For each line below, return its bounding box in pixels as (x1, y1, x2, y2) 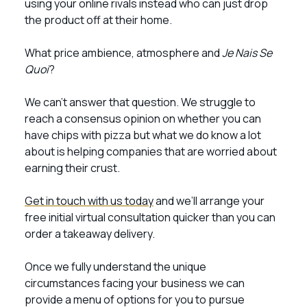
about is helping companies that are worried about (25, 144, 277, 159)
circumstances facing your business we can (25, 275, 245, 291)
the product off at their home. (25, 12, 176, 27)
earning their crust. (25, 160, 122, 175)
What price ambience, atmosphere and (25, 45, 222, 60)
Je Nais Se (222, 45, 272, 60)
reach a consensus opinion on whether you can (25, 111, 261, 126)
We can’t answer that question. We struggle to (25, 95, 256, 110)
